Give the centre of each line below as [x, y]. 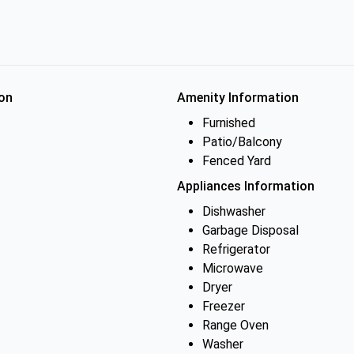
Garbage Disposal [250, 230]
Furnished [229, 123]
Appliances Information [246, 186]
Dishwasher [234, 211]
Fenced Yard [237, 161]
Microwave [233, 268]
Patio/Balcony [242, 142]
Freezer [224, 306]
